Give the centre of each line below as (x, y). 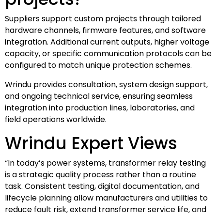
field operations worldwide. (56, 119)
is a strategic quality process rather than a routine (101, 174)
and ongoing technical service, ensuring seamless (99, 96)
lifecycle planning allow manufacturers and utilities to (106, 198)
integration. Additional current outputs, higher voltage (107, 42)
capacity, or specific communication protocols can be (108, 53)
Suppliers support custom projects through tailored (103, 18)
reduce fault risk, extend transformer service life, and (106, 209)
